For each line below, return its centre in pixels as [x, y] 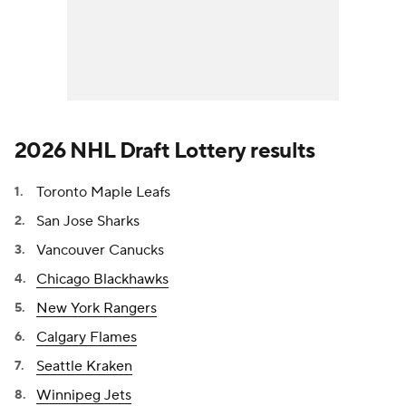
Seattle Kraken [84, 366]
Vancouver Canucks [100, 250]
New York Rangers [97, 308]
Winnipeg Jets [84, 395]
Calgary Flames [87, 337]
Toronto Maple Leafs [103, 192]
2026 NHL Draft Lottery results [165, 151]
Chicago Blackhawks [102, 279]
